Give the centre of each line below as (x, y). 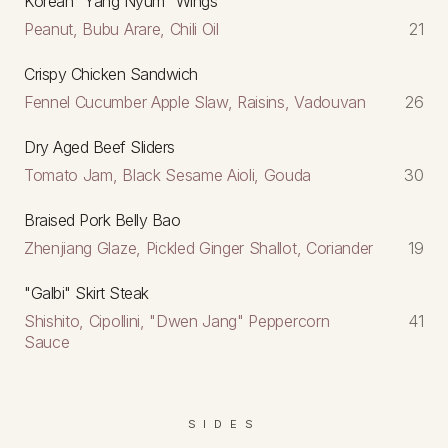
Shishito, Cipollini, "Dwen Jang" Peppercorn (177, 320)
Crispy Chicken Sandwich (111, 73)
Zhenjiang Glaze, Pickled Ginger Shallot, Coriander (198, 247)
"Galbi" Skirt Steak (86, 292)
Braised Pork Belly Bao (102, 219)
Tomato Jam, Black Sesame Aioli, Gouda (168, 174)
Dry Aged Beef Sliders (99, 146)
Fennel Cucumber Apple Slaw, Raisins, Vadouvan (195, 101)
